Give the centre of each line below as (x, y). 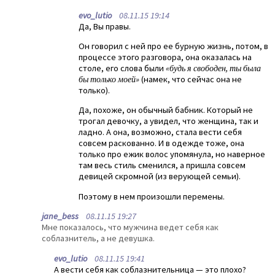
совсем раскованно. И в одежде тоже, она (161, 143)
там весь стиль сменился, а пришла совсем (162, 165)
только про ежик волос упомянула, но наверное (172, 154)
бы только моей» (109, 79)
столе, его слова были (122, 68)
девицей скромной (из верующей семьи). (160, 176)
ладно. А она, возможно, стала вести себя (160, 132)
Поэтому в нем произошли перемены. (152, 196)
